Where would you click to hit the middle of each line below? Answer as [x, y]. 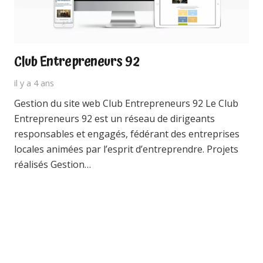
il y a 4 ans [34, 83]
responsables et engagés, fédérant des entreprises [127, 134]
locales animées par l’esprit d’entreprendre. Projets [126, 149]
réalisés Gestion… [53, 164]
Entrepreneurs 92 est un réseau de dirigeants [114, 118]
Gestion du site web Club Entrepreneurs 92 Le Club [126, 103]
